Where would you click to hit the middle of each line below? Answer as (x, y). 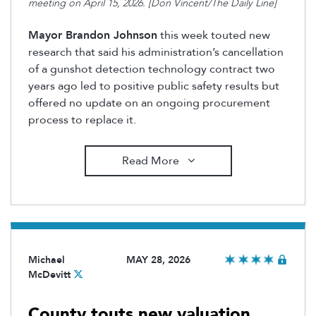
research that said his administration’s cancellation (156, 52)
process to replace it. (82, 120)
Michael (47, 260)
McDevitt (49, 275)
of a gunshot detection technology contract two (152, 69)
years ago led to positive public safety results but (154, 86)
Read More (152, 160)
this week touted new (214, 35)
